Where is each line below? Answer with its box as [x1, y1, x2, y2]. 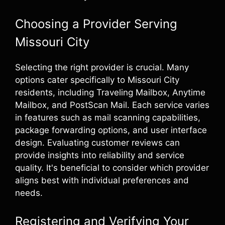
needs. [15, 188, 43, 198]
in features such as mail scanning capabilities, [15, 113, 200, 123]
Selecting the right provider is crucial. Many [15, 62, 189, 72]
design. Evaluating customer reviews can [15, 138, 180, 148]
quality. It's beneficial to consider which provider [15, 163, 209, 173]
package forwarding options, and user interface [15, 125, 207, 135]
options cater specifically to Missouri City [15, 75, 179, 85]
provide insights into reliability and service [15, 150, 184, 160]
